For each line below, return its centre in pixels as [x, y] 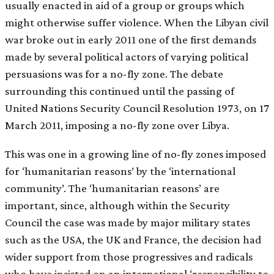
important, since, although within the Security [117, 206]
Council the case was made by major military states [128, 223]
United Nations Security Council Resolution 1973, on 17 [137, 108]
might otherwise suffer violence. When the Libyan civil [137, 23]
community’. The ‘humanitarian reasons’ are [112, 188]
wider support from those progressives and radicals [129, 257]
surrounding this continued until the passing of [120, 91]
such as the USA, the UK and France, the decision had [133, 240]
